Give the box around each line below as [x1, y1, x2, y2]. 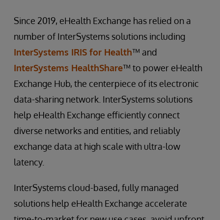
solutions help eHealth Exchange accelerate [14, 197, 187, 209]
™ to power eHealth [123, 62, 202, 73]
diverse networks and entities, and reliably [14, 125, 180, 136]
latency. [14, 156, 44, 167]
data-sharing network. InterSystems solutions [14, 93, 192, 105]
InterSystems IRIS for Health [14, 46, 132, 57]
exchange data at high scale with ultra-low [14, 140, 180, 152]
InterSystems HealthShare [14, 62, 123, 73]
